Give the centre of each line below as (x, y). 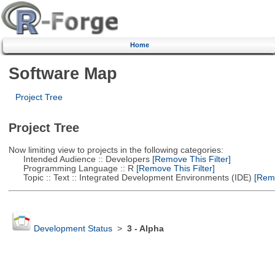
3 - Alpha (145, 229)
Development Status (73, 229)
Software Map (63, 73)
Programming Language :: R (71, 168)
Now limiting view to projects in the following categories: (116, 150)
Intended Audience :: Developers (79, 159)
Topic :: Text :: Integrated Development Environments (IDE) (130, 177)
